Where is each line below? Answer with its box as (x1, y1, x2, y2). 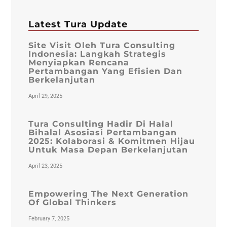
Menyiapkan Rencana (28, 58, 129, 68)
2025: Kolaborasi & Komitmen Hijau (28, 136, 195, 146)
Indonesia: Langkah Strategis (28, 49, 166, 59)
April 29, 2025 (28, 93, 62, 100)
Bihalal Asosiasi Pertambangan (28, 128, 177, 138)
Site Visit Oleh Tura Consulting (28, 41, 175, 51)
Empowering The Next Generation (28, 189, 188, 199)
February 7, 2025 (28, 215, 69, 222)
